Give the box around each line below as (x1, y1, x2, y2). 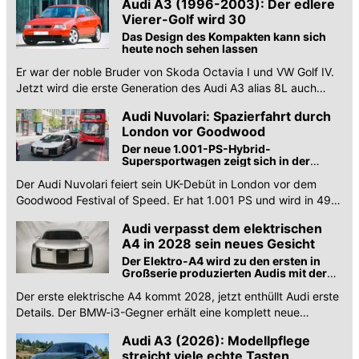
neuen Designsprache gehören (122, 278, 291, 292)
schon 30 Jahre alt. (16, 97, 117, 111)
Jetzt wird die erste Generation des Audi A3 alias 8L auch (16, 81, 317, 95)
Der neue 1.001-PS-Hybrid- (122, 142, 271, 156)
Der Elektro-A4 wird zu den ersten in (122, 254, 321, 268)
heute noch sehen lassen (122, 42, 258, 56)
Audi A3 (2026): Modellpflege (122, 333, 310, 349)
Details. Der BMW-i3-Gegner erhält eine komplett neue (16, 305, 300, 320)
